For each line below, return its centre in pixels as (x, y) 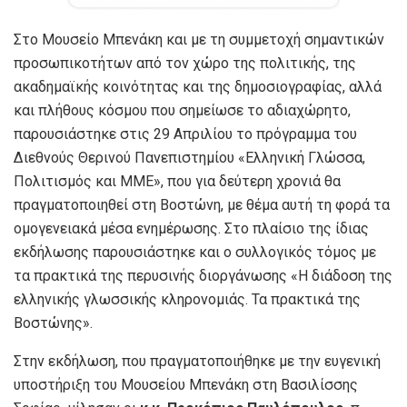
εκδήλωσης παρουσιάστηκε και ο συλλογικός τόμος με (195, 252)
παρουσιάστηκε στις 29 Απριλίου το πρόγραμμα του (185, 134)
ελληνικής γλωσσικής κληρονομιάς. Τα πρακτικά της (187, 299)
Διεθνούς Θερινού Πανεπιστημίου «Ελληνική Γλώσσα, (189, 157)
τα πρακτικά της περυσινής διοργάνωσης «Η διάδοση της (203, 275)
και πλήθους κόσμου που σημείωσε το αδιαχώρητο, (182, 110)
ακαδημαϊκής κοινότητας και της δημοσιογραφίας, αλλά (198, 86)
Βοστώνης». (57, 323)
